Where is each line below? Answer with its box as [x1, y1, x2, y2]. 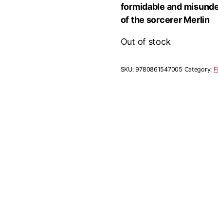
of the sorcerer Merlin [120, 14, 210, 25]
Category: [184, 66, 214, 73]
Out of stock [120, 36, 171, 47]
